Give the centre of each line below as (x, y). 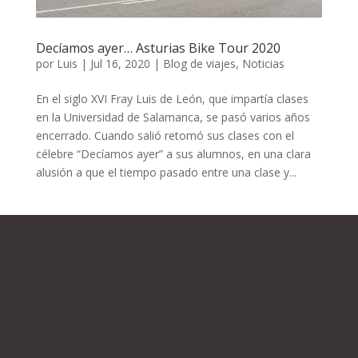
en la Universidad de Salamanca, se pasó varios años (173, 117)
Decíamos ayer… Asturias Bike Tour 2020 (158, 48)
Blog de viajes (199, 64)
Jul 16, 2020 (120, 64)
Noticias (263, 64)
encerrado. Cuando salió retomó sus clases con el (165, 136)
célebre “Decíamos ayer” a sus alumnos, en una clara (173, 154)
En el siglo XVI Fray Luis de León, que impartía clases (172, 99)
